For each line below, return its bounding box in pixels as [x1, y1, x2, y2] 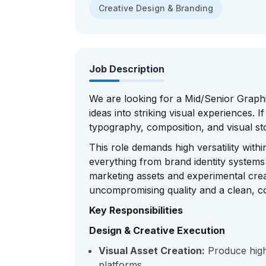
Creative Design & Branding [99, 3, 213, 13]
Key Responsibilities [89, 204, 183, 216]
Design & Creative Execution [89, 224, 225, 236]
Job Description [89, 63, 164, 75]
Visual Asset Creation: [99, 245, 205, 256]
